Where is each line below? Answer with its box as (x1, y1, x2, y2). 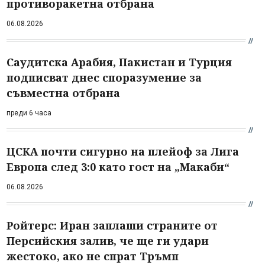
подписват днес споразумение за (7, 70, 202, 85)
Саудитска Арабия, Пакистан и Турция (7, 54, 232, 69)
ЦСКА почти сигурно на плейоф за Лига (7, 144, 239, 159)
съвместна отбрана (7, 85, 120, 100)
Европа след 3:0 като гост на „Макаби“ (7, 159, 230, 174)
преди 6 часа (7, 108, 51, 117)
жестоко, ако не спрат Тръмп (7, 248, 179, 263)
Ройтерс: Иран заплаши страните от (7, 218, 218, 232)
